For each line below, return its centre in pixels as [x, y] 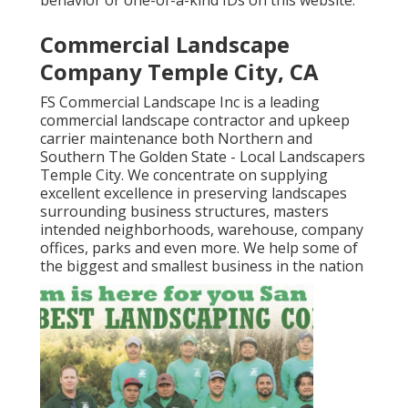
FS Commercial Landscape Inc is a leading [180, 102]
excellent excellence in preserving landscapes [194, 194]
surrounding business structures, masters [184, 212]
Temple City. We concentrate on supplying [184, 175]
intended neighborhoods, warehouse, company [202, 230]
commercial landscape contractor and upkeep [195, 121]
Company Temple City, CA [179, 72]
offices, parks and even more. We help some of [199, 248]
